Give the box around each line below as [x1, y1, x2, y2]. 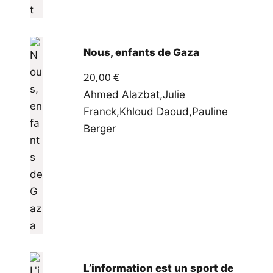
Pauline [191, 105, 228, 118]
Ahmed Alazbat [83, 88, 160, 101]
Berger [83, 122, 116, 135]
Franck [83, 105, 116, 118]
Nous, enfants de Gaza [83, 46, 199, 58]
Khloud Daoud [119, 105, 189, 118]
